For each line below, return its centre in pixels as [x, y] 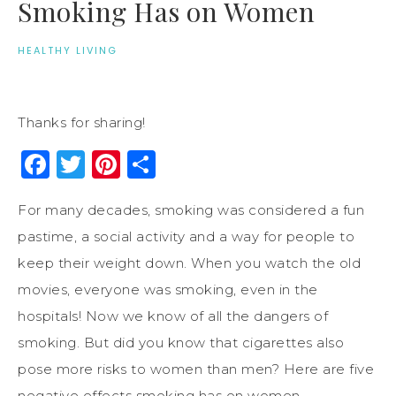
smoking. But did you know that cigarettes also [181, 342]
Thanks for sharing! [82, 122]
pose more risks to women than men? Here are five [196, 369]
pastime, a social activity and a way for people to [186, 236]
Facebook [120, 164]
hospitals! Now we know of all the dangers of [173, 316]
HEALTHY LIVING [68, 50]
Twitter [136, 164]
